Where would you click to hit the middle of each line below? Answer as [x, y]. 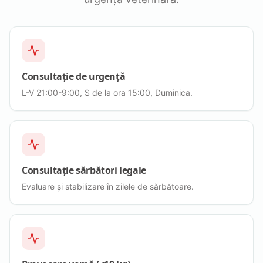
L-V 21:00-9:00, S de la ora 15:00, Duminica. [107, 92]
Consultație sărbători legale [84, 170]
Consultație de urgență [74, 76]
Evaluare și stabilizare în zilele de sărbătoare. [108, 186]
